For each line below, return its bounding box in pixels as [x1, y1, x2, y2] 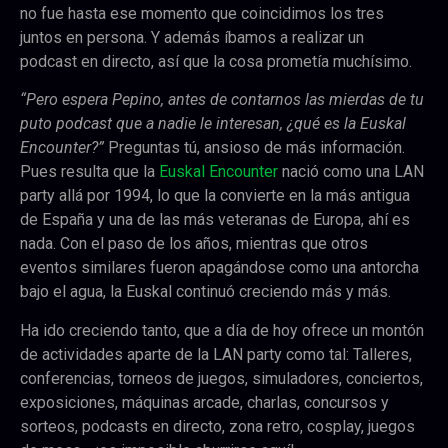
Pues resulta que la [20, 162, 159, 182]
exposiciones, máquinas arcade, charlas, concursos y [20, 392, 389, 412]
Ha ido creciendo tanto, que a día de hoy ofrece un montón [20, 320, 424, 340]
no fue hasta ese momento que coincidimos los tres [20, 4, 384, 24]
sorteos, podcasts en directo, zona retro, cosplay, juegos [20, 416, 415, 436]
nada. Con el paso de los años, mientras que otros [20, 234, 368, 254]
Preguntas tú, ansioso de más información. [108, 138, 405, 158]
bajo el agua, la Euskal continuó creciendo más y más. [20, 282, 395, 302]
